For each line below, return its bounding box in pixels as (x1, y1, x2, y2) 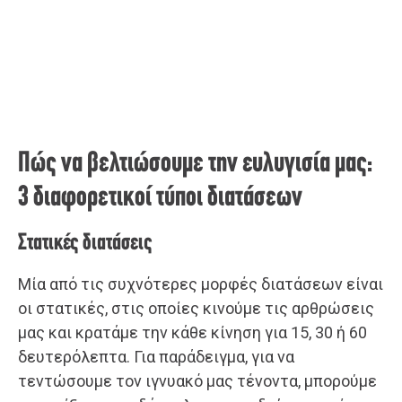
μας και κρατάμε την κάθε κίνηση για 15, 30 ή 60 (18, 322, 367, 342)
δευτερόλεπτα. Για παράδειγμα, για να (18, 346, 294, 366)
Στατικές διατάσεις (18, 231, 153, 256)
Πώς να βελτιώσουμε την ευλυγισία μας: (18, 149, 372, 179)
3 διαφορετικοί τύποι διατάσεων (18, 183, 302, 213)
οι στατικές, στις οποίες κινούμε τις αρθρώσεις (18, 298, 374, 318)
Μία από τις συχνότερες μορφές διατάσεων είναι (18, 274, 383, 293)
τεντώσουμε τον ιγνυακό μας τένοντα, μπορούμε (18, 371, 377, 390)
